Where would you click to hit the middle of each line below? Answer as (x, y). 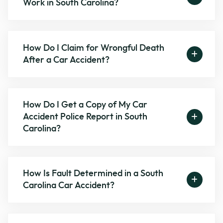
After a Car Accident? (66, 60)
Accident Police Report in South (85, 117)
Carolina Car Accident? (69, 186)
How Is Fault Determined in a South (93, 174)
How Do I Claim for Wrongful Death (94, 48)
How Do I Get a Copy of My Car (85, 105)
